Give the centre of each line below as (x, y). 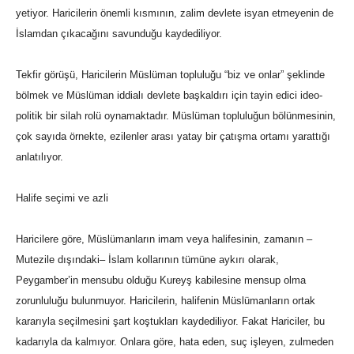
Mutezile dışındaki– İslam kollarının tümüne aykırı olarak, (147, 260)
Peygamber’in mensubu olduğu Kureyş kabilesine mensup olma (161, 281)
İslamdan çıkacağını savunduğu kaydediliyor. (119, 34)
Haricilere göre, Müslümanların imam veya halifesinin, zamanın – (164, 239)
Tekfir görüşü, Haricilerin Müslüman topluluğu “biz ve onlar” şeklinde (170, 75)
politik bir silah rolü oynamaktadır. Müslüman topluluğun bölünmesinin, (176, 116)
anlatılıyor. (40, 157)
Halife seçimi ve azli (62, 198)
